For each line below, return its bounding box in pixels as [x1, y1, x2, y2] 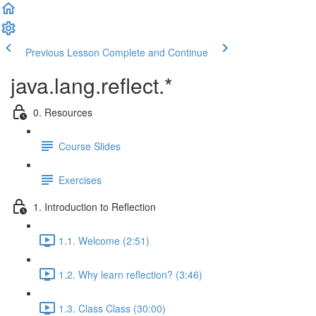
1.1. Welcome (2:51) [59, 233, 150, 248]
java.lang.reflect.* [11, 70, 173, 100]
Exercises [59, 172, 102, 187]
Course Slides [59, 138, 121, 153]
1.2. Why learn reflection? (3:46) [59, 267, 202, 281]
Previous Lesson [25, 45, 99, 59]
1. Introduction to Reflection [33, 199, 156, 214]
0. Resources [33, 104, 92, 119]
